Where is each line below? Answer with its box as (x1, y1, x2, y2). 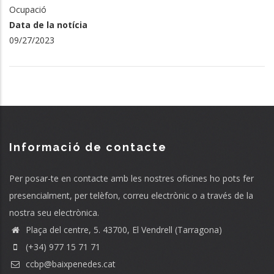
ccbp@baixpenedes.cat (23, 257, 116, 270)
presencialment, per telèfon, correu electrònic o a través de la (9, 189, 253, 201)
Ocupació (9, 3, 46, 15)
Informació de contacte (9, 140, 167, 154)
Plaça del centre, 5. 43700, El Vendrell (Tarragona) (23, 223, 222, 235)
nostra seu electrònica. (9, 206, 99, 218)
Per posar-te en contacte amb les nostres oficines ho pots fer (9, 172, 254, 184)
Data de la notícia (9, 18, 87, 31)
